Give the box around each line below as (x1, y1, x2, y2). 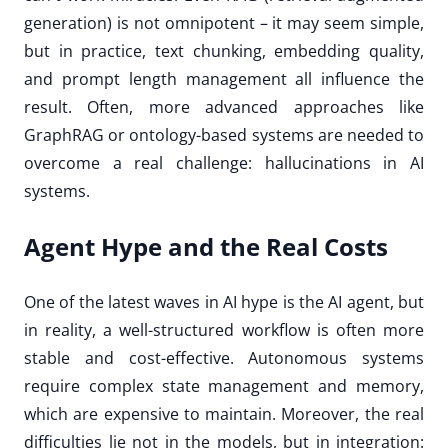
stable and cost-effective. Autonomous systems (24, 347, 424, 370)
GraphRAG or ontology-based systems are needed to (24, 124, 424, 147)
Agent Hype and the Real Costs (24, 230, 388, 264)
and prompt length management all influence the (24, 68, 424, 91)
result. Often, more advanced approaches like (24, 96, 424, 119)
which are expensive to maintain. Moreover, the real (24, 403, 424, 426)
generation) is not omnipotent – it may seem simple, (24, 12, 424, 35)
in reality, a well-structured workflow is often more (24, 319, 424, 342)
